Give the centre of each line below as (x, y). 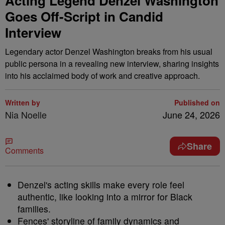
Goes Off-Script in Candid (84, 16)
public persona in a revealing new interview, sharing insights (112, 64)
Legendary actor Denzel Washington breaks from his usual (109, 51)
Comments (24, 150)
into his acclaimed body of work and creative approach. (102, 76)
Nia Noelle (26, 115)
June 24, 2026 (191, 115)
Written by (23, 102)
